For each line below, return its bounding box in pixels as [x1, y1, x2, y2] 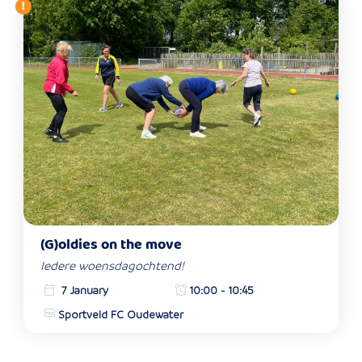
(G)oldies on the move [40, 233, 183, 257]
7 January [57, 284, 108, 298]
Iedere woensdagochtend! [40, 258, 185, 274]
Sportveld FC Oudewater [57, 308, 183, 322]
